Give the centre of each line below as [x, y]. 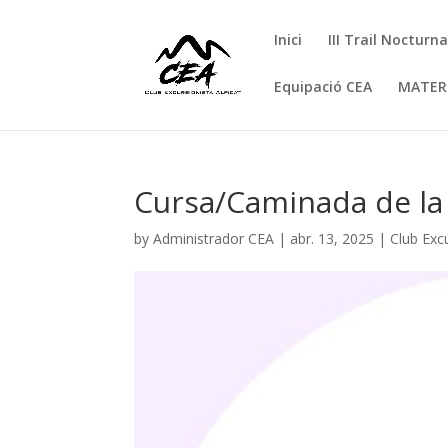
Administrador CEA [214, 238]
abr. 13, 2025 [332, 238]
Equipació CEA [323, 86]
